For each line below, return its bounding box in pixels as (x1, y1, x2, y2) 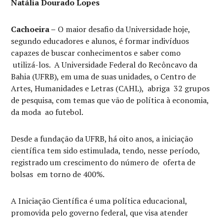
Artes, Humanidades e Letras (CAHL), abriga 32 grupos (11, 83, 210, 94)
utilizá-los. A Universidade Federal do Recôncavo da (11, 59, 198, 70)
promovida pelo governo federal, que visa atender (11, 207, 188, 218)
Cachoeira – (11, 24, 56, 35)
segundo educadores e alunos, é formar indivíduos (11, 36, 189, 46)
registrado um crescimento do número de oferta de (11, 157, 196, 168)
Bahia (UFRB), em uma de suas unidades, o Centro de (11, 71, 196, 82)
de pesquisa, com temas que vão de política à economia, (11, 95, 209, 106)
